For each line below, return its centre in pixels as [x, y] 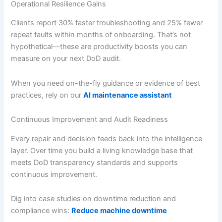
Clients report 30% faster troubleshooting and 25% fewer [107, 23]
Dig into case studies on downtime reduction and [94, 199]
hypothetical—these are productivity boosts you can [99, 47]
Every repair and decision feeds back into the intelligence [107, 139]
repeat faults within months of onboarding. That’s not [101, 35]
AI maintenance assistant [128, 95]
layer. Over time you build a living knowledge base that [102, 150]
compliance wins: [41, 211]
